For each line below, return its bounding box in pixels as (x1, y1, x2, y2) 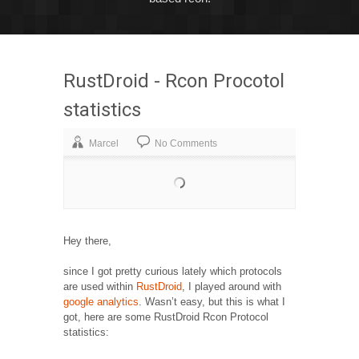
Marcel (89, 138, 119, 149)
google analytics (63, 296, 139, 309)
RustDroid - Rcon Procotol (63, 70, 284, 92)
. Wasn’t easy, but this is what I (139, 296, 285, 309)
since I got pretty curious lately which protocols (63, 265, 282, 278)
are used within (63, 280, 136, 293)
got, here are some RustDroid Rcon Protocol (63, 311, 268, 324)
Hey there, (63, 234, 111, 247)
